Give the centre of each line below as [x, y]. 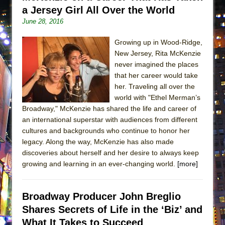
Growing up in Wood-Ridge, [158, 42]
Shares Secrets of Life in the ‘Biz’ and [112, 209]
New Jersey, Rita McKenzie [158, 53]
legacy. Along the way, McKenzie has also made [98, 141]
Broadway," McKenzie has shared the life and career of [109, 108]
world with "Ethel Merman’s [157, 97]
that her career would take [156, 75]
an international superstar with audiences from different [110, 119]
